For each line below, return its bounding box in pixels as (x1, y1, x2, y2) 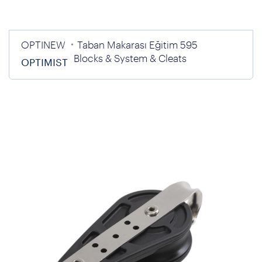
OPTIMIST (21, 56, 68, 68)
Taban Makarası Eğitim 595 (77, 39, 198, 50)
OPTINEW (21, 39, 65, 50)
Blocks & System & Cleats (74, 52, 187, 64)
